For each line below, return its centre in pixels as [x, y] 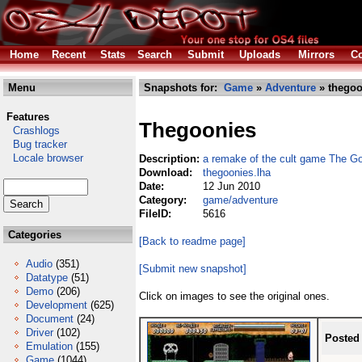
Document [50, 319]
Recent [69, 55]
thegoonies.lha [237, 173]
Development [57, 305]
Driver [40, 333]
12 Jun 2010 [232, 186]
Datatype [47, 278]
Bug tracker [35, 144]
